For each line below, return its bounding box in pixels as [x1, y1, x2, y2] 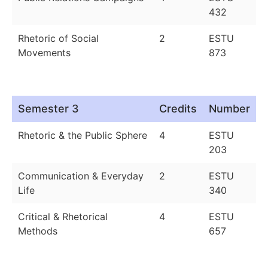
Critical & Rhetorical [18, 211, 108, 223]
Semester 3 [18, 102, 79, 115]
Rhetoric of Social [18, 32, 99, 45]
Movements [18, 47, 71, 59]
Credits [159, 102, 197, 115]
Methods [18, 225, 57, 237]
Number [209, 102, 250, 115]
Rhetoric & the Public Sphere [18, 129, 147, 142]
